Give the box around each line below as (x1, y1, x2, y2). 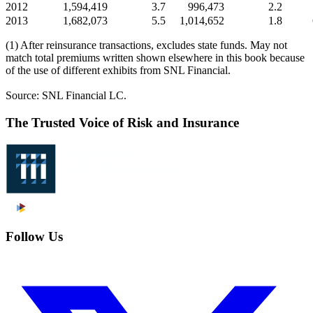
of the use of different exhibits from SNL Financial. (6, 64, 242, 76)
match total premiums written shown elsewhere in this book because (6, 51, 305, 64)
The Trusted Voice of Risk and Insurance (6, 115, 239, 130)
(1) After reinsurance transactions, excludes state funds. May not (6, 38, 287, 51)
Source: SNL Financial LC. (6, 89, 135, 101)
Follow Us (6, 229, 63, 244)
